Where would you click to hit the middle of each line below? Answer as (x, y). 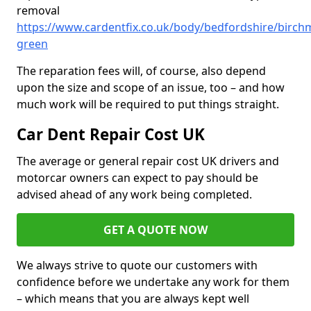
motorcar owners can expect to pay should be (137, 178)
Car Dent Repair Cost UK (111, 135)
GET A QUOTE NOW (155, 230)
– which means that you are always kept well (133, 299)
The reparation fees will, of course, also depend (141, 71)
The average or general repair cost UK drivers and (148, 161)
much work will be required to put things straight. (148, 104)
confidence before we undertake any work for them (153, 282)
